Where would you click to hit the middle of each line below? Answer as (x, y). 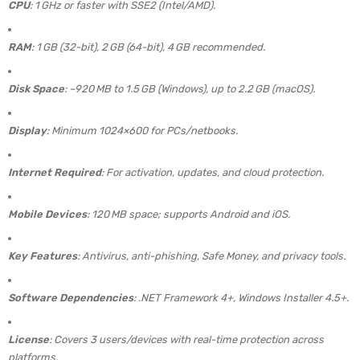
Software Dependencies (71, 298)
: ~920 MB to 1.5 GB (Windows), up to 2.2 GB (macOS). (190, 89)
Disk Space (36, 89)
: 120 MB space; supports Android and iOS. (188, 214)
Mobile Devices (47, 214)
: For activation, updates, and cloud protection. (213, 172)
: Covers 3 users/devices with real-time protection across (186, 340)
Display (27, 131)
